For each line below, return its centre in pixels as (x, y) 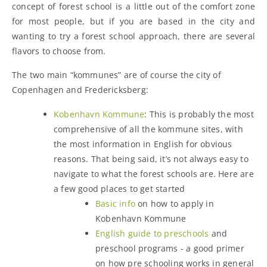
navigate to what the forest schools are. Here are (154, 173)
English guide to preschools (152, 233)
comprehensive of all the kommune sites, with (148, 129)
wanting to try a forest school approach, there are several (133, 36)
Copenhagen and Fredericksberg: (80, 89)
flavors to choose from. (59, 51)
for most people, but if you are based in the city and (133, 21)
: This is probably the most (199, 114)
